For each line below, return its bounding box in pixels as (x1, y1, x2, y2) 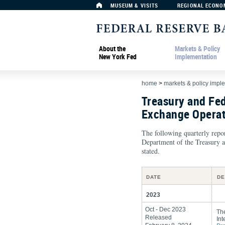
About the (99, 43, 126, 53)
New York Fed (99, 51, 137, 61)
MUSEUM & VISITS (110, 2, 159, 9)
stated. (142, 146, 160, 156)
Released (144, 214, 172, 221)
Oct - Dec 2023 (144, 206, 186, 213)
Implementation (175, 51, 217, 61)
